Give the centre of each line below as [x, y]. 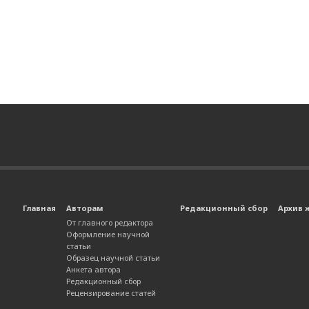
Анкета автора [93, 269]
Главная [39, 208]
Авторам [85, 208]
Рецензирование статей [111, 292]
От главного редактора [110, 222]
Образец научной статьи [113, 257]
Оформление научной [108, 234]
